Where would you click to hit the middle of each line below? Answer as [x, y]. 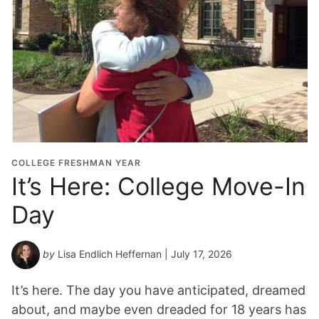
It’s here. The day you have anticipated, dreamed [158, 291]
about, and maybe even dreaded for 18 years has [159, 310]
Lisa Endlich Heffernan [110, 253]
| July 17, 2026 [197, 253]
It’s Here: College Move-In [158, 187]
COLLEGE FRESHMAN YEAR [76, 163]
